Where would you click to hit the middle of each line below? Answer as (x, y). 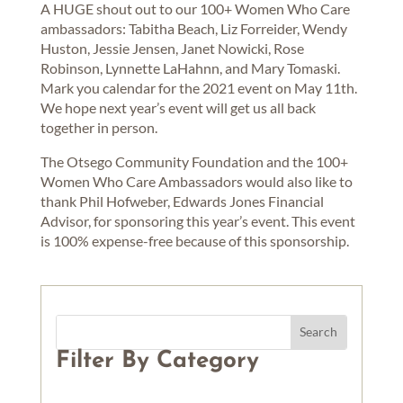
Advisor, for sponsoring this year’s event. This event (197, 220)
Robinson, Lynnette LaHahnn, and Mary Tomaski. (190, 67)
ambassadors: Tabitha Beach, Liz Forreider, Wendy (193, 28)
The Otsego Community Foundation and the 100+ (194, 161)
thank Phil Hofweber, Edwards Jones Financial (182, 201)
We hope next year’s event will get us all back (178, 107)
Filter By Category (157, 361)
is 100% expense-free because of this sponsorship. (194, 240)
